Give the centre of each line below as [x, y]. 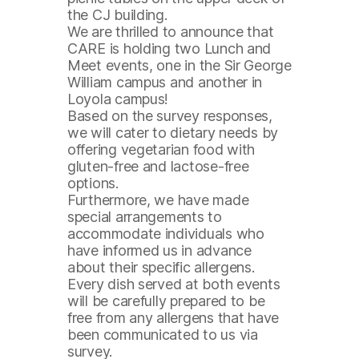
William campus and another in [165, 82]
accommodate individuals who [166, 234]
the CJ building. [117, 15]
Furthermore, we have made [158, 200]
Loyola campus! [118, 99]
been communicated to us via [163, 335]
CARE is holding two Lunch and [169, 48]
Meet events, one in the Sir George [179, 65]
